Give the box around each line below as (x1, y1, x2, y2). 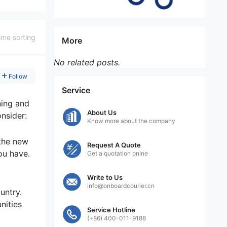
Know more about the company (87, 117, 175, 125)
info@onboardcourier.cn (87, 182, 155, 190)
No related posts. (54, 57, 120, 68)
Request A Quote (87, 141, 141, 149)
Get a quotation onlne (87, 149, 148, 158)
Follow (9, 72, 27, 81)
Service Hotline (87, 206, 135, 214)
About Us (87, 108, 117, 117)
